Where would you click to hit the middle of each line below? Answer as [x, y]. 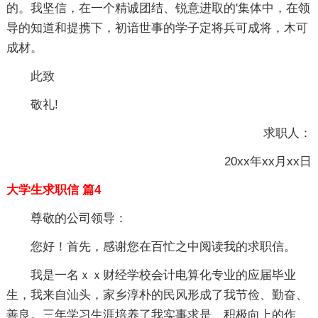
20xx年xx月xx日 [256, 161]
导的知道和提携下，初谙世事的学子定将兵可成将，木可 [157, 28]
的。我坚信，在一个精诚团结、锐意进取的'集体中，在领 [158, 8]
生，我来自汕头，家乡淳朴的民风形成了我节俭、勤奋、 [157, 295]
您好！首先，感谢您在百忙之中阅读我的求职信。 [163, 247]
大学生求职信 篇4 [53, 190]
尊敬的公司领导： [78, 218]
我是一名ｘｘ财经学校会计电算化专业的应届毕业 [163, 275]
